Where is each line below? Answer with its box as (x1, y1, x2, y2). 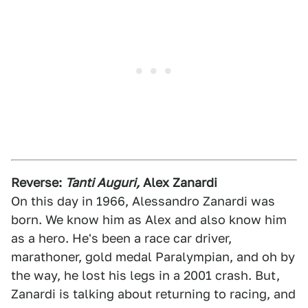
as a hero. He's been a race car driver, (11, 231, 232, 245)
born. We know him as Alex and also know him (11, 212, 287, 227)
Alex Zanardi (143, 175, 217, 190)
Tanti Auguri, (65, 175, 140, 190)
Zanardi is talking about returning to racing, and (11, 287, 296, 301)
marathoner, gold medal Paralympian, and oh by (11, 250, 295, 264)
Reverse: (11, 175, 62, 190)
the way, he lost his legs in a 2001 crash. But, (11, 268, 280, 283)
